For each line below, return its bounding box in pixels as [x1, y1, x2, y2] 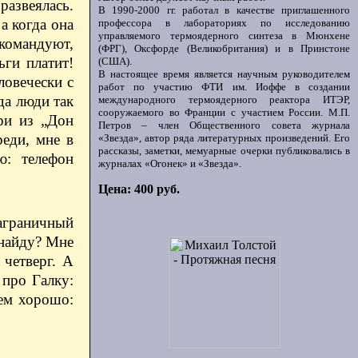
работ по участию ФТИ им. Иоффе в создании [98, 81, 350, 93]
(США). [98, 55, 132, 67]
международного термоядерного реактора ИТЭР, [98, 93, 350, 105]
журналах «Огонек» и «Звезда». [98, 157, 241, 169]
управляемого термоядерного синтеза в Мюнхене [98, 30, 350, 42]
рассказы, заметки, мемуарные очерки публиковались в [98, 145, 350, 157]
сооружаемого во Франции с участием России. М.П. [98, 106, 350, 118]
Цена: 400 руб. [98, 182, 180, 196]
